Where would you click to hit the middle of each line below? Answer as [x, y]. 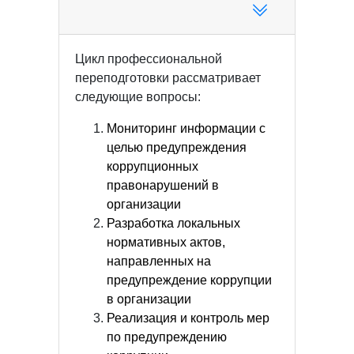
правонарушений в [163, 185]
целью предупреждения [177, 147]
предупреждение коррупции [189, 280]
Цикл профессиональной [149, 59]
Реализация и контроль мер [188, 318]
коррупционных [153, 166]
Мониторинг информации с [186, 128]
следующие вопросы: [138, 97]
